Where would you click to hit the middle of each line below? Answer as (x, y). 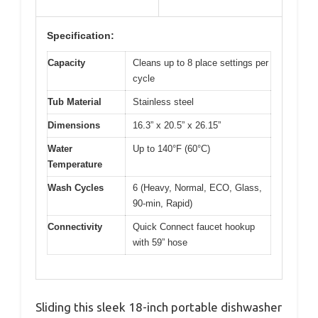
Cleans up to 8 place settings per (201, 62)
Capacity (66, 62)
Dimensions (74, 125)
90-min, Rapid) (163, 203)
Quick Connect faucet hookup (194, 226)
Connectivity (75, 226)
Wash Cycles (76, 187)
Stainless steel (163, 102)
